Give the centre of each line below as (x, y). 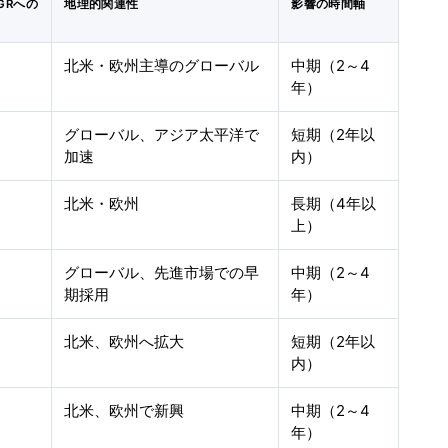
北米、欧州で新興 (124, 410)
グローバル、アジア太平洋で (162, 134)
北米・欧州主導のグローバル (162, 65)
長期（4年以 (334, 203)
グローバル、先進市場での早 (162, 272)
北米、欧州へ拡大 (124, 341)
